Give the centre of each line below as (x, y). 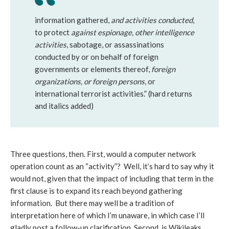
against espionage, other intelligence (133, 32)
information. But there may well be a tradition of (92, 203)
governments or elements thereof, (93, 69)
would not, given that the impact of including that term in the (112, 178)
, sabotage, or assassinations (115, 44)
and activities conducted (152, 20)
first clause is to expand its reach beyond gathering (96, 191)
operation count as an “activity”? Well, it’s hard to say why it (112, 166)
